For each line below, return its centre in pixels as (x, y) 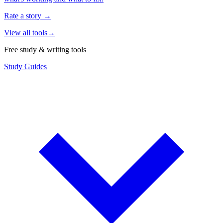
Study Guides (25, 66)
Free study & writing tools (45, 49)
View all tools (26, 32)
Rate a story (23, 15)
